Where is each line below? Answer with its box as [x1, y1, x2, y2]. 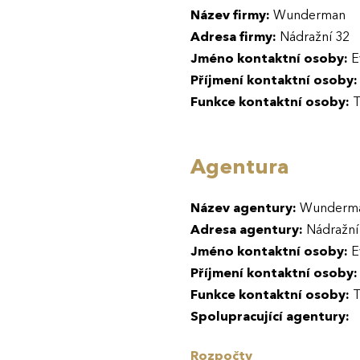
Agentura [190, 153, 289, 182]
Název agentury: [190, 199, 297, 217]
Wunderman [270, 6, 346, 24]
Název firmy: [190, 6, 270, 24]
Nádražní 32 [276, 28, 350, 46]
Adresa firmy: [190, 28, 276, 46]
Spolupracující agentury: [190, 308, 350, 325]
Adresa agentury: [190, 221, 303, 239]
